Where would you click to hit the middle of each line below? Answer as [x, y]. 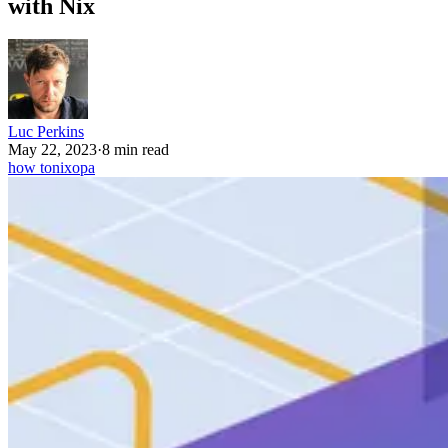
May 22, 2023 [52, 150]
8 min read [135, 150]
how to [30, 168]
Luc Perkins [46, 132]
